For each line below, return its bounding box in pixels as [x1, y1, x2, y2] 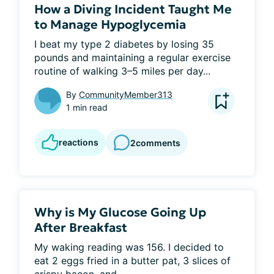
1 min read [66, 102, 108, 113]
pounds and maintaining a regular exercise [34, 51, 231, 64]
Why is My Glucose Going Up [34, 204, 206, 220]
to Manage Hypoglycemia [34, 17, 186, 32]
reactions [59, 137, 98, 147]
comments [136, 137, 180, 148]
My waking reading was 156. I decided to [34, 241, 224, 253]
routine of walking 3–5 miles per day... [34, 65, 210, 77]
